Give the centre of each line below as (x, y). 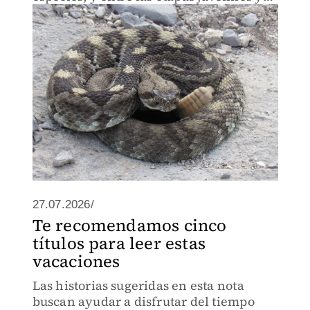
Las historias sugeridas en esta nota (138, 285)
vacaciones (76, 261)
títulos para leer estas (119, 243)
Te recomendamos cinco (129, 225)
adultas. (56, 12)
